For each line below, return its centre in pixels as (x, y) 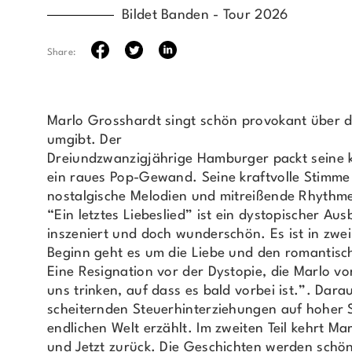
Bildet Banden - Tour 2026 (205, 15)
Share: (61, 53)
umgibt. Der (85, 140)
